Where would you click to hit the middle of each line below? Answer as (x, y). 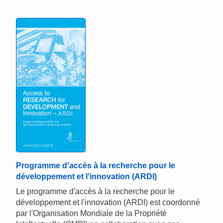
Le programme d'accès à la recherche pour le (95, 191)
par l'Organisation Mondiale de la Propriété (91, 213)
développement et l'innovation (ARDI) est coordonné (108, 202)
